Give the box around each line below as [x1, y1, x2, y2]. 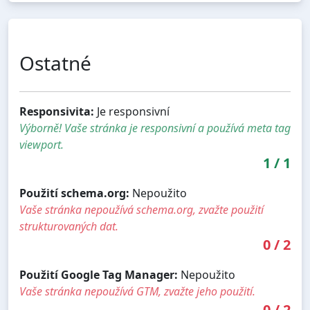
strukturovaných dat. [19, 219, 118, 235]
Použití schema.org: [19, 185, 129, 201]
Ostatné [19, 50, 91, 77]
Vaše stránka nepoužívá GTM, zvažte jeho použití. [19, 284, 255, 300]
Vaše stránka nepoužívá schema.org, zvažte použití [19, 202, 264, 218]
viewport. [19, 137, 64, 153]
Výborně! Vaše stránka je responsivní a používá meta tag [19, 120, 291, 136]
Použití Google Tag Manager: [19, 267, 178, 283]
